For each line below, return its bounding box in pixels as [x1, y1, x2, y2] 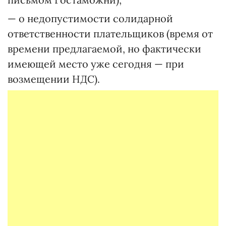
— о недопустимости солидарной [8, 12, 173, 25]
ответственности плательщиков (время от [8, 27, 213, 40]
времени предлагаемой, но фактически [8, 42, 201, 55]
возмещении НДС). [8, 73, 100, 85]
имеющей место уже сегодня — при [8, 58, 184, 70]
